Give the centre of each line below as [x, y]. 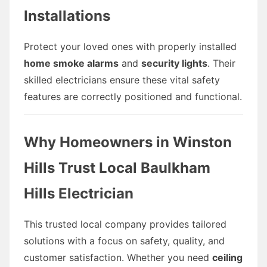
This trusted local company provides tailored [125, 224]
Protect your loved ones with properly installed [130, 46]
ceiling [227, 257]
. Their [221, 63]
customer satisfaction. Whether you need [118, 257]
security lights [174, 63]
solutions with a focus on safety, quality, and [124, 240]
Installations [67, 15]
